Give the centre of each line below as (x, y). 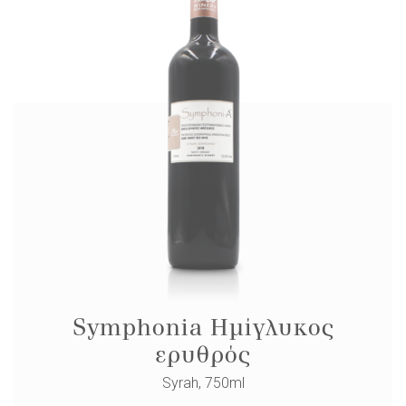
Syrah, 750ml (203, 383)
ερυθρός (203, 355)
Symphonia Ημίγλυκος (203, 328)
